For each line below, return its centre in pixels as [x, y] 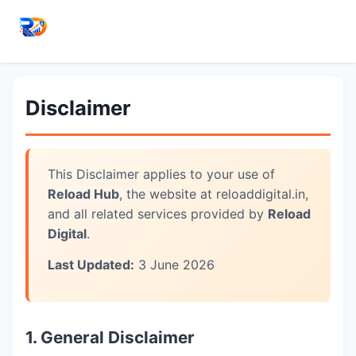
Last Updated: [91, 265]
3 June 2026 [174, 265]
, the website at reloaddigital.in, [214, 194]
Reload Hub [83, 194]
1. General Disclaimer [110, 337]
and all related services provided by [158, 214]
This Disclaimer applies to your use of [161, 174]
